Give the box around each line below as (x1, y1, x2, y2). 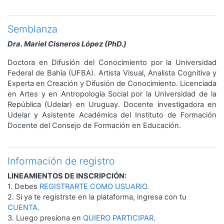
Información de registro (7, 154, 115, 167)
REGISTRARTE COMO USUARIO (39, 181, 147, 191)
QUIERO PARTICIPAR (83, 213, 153, 222)
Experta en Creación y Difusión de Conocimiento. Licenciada (7, 78, 216, 88)
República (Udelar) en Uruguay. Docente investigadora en (7, 99, 216, 109)
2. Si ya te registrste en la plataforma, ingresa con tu (7, 192, 186, 201)
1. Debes (7, 181, 39, 191)
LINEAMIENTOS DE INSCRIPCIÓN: (7, 171, 126, 180)
